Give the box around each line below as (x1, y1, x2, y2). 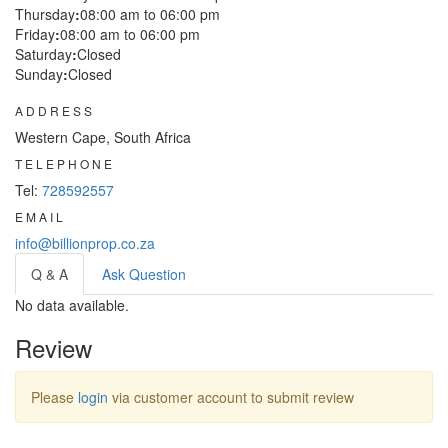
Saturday (15, 44, 72, 65)
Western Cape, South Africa (15, 127, 191, 148)
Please (31, 387, 78, 408)
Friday (15, 24, 55, 45)
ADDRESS (15, 102, 95, 120)
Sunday (15, 64, 63, 85)
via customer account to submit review (108, 387, 354, 408)
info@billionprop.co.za (15, 233, 155, 254)
